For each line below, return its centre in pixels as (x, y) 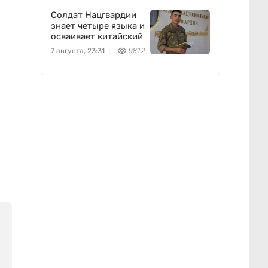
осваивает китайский (97, 36)
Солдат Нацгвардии (94, 15)
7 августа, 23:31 (78, 51)
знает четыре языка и (98, 26)
